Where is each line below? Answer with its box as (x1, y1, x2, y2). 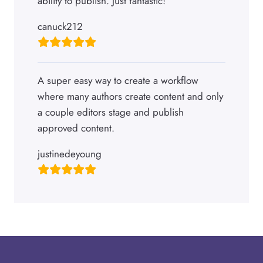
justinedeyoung (38, 147, 102, 161)
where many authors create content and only (38, 89, 223, 104)
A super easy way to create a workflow (38, 73, 198, 88)
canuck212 (38, 19, 83, 34)
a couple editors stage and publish (38, 105, 184, 120)
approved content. (38, 121, 114, 136)
